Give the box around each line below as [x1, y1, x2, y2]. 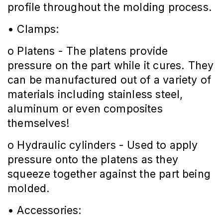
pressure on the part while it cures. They [7, 59, 214, 72]
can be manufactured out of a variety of [7, 73, 212, 87]
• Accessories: [7, 204, 82, 217]
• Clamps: [7, 22, 60, 36]
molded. [7, 182, 50, 195]
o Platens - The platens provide [7, 44, 168, 58]
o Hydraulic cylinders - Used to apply [7, 138, 198, 152]
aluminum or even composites [7, 102, 163, 115]
